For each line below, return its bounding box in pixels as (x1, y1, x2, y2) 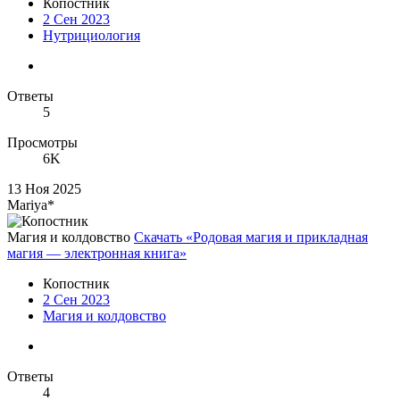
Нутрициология (43, 28, 140, 44)
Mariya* (7, 197, 54, 213)
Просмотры (7, 135, 78, 151)
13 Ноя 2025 (7, 181, 81, 197)
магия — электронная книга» (7, 246, 187, 262)
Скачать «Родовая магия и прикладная (134, 229, 368, 246)
